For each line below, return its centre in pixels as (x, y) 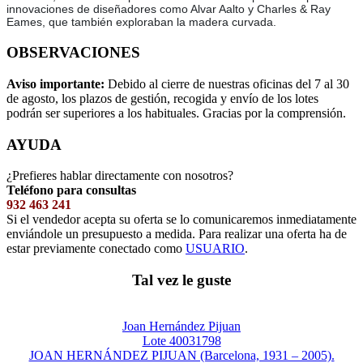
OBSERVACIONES (73, 53)
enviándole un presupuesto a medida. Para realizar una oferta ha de (177, 234)
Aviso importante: (57, 83)
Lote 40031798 (181, 340)
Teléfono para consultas (71, 190)
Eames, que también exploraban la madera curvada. (141, 22)
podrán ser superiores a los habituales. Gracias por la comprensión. (176, 113)
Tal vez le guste (181, 280)
